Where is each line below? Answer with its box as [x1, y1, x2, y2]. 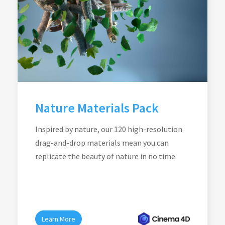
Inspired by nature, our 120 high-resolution [35, 124, 182, 134]
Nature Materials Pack [35, 99, 159, 116]
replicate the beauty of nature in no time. [35, 151, 177, 161]
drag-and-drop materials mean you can [35, 138, 169, 148]
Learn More [42, 214, 75, 223]
